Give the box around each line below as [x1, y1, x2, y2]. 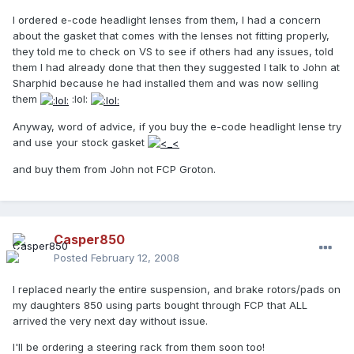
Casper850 [54, 232, 125, 248]
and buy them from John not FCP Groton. [13, 163, 216, 176]
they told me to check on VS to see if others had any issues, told [13, 45, 333, 58]
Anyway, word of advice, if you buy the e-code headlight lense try [13, 119, 341, 133]
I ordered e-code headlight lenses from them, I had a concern [13, 13, 321, 27]
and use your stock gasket [13, 135, 148, 149]
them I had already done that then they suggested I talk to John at [13, 61, 340, 74]
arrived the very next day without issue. [13, 314, 208, 328]
